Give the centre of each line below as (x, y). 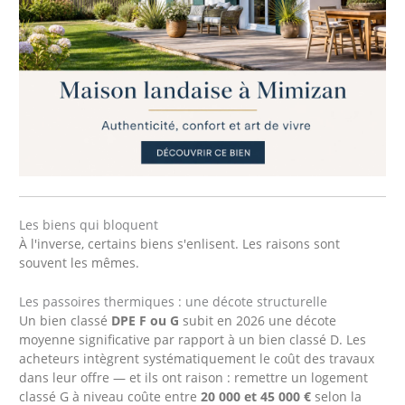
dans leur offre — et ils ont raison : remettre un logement (194, 378)
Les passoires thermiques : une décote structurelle (174, 302)
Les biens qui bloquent (89, 225)
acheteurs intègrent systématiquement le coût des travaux (197, 359)
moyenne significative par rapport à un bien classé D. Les (193, 340)
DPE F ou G (146, 321)
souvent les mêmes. (80, 263)
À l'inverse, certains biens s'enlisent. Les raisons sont (180, 244)
